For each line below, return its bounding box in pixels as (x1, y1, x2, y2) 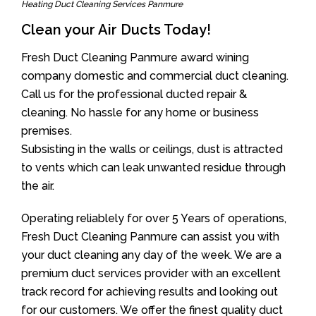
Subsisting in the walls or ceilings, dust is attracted (21, 142, 283, 156)
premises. (21, 124, 72, 138)
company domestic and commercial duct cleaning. (21, 69, 288, 83)
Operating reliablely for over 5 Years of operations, (21, 212, 286, 225)
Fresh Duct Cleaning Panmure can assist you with (21, 230, 279, 243)
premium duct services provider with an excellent (21, 267, 281, 280)
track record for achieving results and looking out (21, 285, 278, 298)
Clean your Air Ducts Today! (21, 21, 211, 38)
